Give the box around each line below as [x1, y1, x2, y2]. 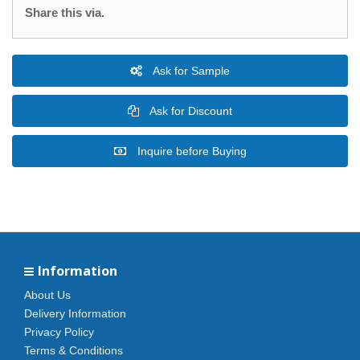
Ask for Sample [150, 64, 230, 77]
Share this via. [25, 6, 104, 19]
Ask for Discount [147, 104, 232, 117]
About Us [24, 288, 71, 301]
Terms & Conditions [24, 344, 123, 357]
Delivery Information [24, 307, 126, 320]
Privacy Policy [24, 325, 94, 338]
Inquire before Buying [133, 145, 247, 157]
